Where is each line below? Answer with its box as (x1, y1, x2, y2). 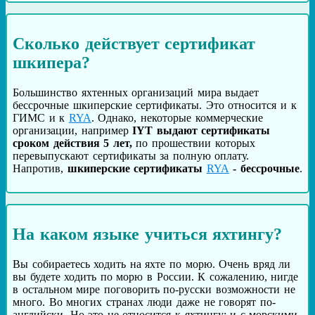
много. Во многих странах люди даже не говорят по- (13, 295, 276, 308)
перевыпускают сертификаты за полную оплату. (13, 150, 250, 162)
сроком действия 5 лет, (13, 137, 132, 150)
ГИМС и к (13, 112, 69, 124)
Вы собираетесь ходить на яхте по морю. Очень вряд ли (13, 257, 291, 270)
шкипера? (13, 53, 90, 72)
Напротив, (13, 162, 67, 175)
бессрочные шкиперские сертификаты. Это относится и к (13, 99, 297, 112)
